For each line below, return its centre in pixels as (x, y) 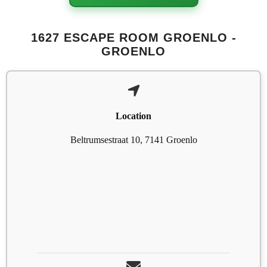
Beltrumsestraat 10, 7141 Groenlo (133, 139)
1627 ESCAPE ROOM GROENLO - (133, 38)
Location (133, 116)
